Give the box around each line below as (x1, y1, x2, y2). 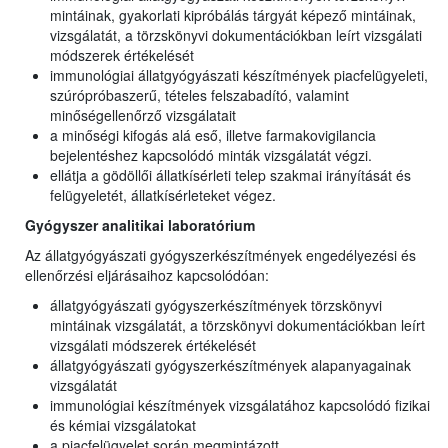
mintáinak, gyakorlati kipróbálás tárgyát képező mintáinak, (50, 5, 416, 26)
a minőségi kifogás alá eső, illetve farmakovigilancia (50, 125, 376, 146)
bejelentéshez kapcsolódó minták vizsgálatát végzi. (50, 145, 372, 166)
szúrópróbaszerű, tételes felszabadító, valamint (50, 85, 349, 106)
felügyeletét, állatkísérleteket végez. (50, 185, 276, 206)
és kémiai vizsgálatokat (50, 415, 196, 436)
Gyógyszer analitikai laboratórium (25, 215, 255, 236)
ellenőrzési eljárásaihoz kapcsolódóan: (25, 265, 269, 286)
